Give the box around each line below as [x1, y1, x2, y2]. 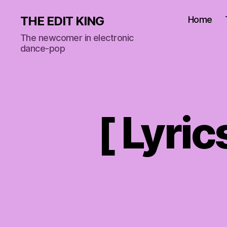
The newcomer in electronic [20, 32, 134, 43]
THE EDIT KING [20, 13, 104, 28]
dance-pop [20, 43, 65, 54]
